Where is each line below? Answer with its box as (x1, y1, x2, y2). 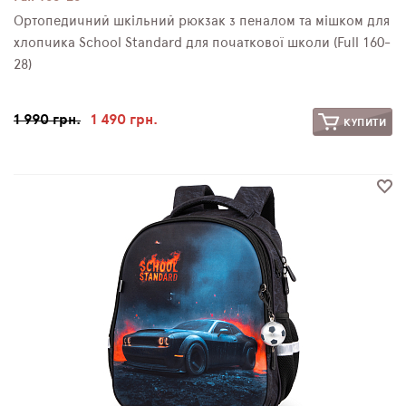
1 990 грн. (14, 111, 81, 127)
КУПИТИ (340, 116, 387, 128)
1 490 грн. (90, 111, 158, 127)
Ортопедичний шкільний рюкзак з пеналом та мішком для (14, 14, 390, 28)
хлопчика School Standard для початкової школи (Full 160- (14, 35, 391, 50)
